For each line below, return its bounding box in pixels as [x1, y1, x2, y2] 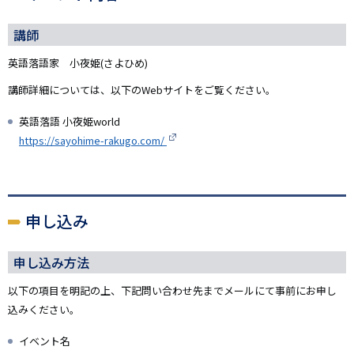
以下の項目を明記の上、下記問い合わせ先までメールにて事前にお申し [8, 283, 337, 299]
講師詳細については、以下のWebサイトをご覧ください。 [8, 82, 276, 98]
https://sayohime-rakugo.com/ [19, 133, 167, 149]
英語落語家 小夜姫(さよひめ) [8, 55, 148, 71]
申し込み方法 [13, 253, 89, 273]
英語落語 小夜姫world [19, 114, 120, 130]
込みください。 [8, 302, 80, 318]
